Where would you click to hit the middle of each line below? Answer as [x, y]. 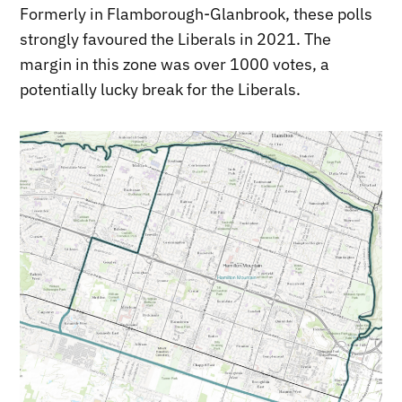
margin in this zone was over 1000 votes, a [175, 65]
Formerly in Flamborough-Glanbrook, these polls [197, 14]
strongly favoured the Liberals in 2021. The [176, 39]
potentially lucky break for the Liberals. [161, 90]
